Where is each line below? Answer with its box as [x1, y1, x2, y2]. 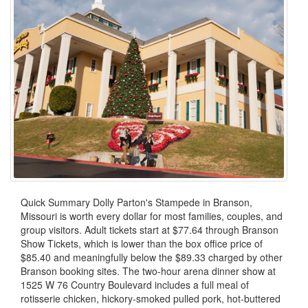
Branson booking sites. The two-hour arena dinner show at [21, 263, 276, 278]
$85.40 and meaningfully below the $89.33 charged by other [21, 250, 283, 264]
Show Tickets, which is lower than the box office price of [21, 236, 263, 250]
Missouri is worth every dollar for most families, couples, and [21, 208, 283, 223]
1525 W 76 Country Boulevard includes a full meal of [21, 277, 249, 291]
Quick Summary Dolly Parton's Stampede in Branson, [21, 195, 252, 209]
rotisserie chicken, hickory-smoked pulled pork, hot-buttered [21, 291, 280, 305]
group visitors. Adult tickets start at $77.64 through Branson [21, 222, 278, 236]
